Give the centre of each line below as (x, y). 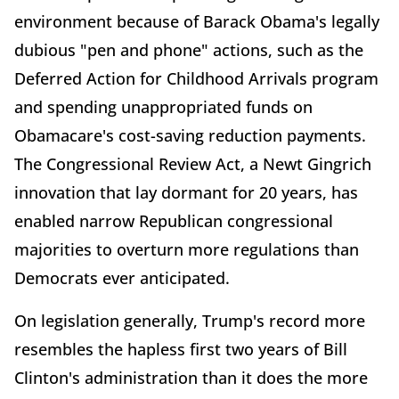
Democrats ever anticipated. (122, 278)
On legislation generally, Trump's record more (190, 321)
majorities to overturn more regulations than (187, 250)
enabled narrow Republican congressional (174, 221)
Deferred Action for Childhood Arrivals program (196, 79)
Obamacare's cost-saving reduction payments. (190, 136)
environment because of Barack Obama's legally (197, 22)
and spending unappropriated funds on (163, 107)
